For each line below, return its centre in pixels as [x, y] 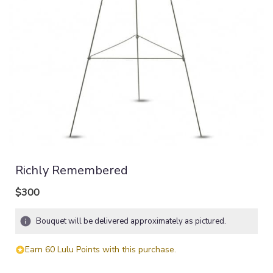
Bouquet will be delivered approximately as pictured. [131, 221]
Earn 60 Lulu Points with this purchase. [101, 249]
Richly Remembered [72, 170]
